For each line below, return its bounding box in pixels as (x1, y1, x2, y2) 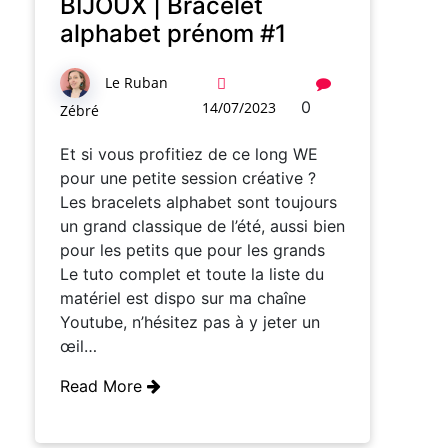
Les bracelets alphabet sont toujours (60, 192, 337, 213)
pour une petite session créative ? (60, 168, 316, 189)
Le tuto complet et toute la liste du (60, 264, 324, 285)
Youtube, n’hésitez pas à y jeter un (60, 312, 320, 333)
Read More (60, 376, 147, 397)
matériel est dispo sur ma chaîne (60, 288, 306, 309)
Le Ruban (105, 72, 168, 92)
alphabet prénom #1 (60, 19, 286, 49)
